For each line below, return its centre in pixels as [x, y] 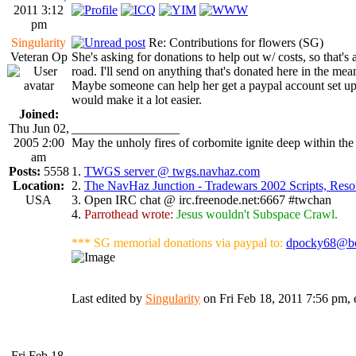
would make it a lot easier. [137, 99]
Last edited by [108, 298]
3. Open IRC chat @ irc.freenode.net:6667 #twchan [201, 199]
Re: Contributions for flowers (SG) [234, 42]
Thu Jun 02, [39, 128]
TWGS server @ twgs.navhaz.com [172, 171]
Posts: [24, 171]
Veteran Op [39, 56]
